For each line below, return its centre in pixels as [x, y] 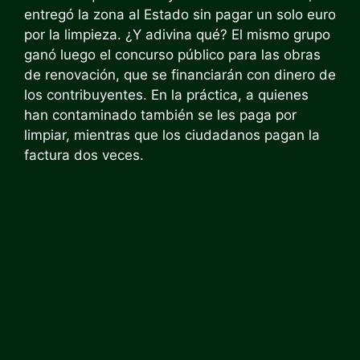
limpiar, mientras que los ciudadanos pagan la [172, 135]
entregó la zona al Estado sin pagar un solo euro [180, 14]
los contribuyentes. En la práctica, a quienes [166, 94]
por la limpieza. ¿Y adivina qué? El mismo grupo [177, 34]
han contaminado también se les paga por [160, 115]
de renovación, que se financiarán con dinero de [180, 74]
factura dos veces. [84, 155]
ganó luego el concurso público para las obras [172, 54]
